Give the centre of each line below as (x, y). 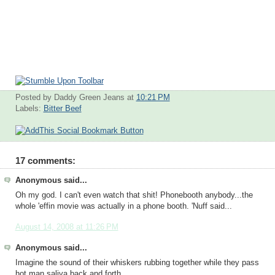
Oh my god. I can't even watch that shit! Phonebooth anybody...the (134, 196)
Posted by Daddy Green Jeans (71, 97)
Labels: (29, 108)
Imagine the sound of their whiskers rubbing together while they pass (137, 262)
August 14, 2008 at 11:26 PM (67, 227)
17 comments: (45, 160)
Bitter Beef (62, 108)
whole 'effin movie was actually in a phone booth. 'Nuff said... (123, 207)
